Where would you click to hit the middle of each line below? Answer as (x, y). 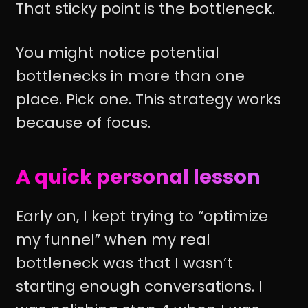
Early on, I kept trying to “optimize (142, 216)
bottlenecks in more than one (130, 76)
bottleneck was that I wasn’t (124, 263)
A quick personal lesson (138, 177)
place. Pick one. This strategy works (148, 100)
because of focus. (83, 123)
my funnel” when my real (113, 239)
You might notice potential (118, 53)
